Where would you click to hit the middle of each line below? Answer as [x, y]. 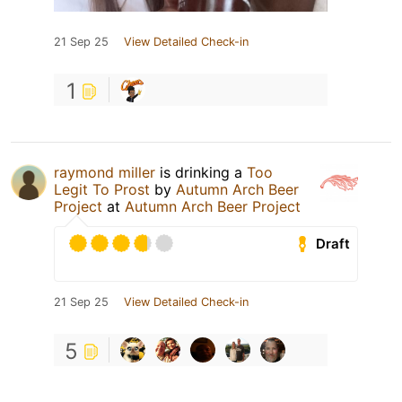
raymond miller [105, 173]
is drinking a [201, 173]
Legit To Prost [102, 190]
